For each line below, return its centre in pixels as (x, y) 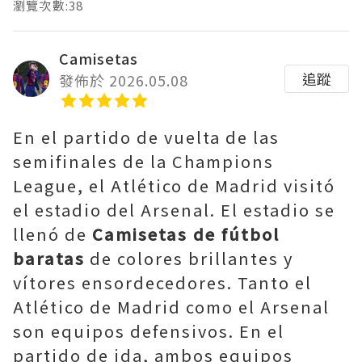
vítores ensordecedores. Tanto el (162, 282)
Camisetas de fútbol (186, 234)
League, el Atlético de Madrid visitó (174, 185)
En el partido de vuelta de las (146, 137)
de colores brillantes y (189, 258)
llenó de (53, 234)
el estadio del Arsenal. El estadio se (174, 210)
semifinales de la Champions (143, 161)
